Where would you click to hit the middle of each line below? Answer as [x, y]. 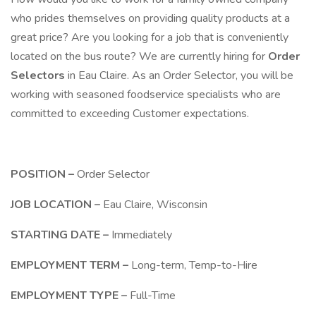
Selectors [39, 75]
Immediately [142, 235]
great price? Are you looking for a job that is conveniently [150, 37]
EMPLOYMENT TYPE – [70, 296]
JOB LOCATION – [57, 205]
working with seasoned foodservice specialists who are [146, 95]
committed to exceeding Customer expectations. [131, 114]
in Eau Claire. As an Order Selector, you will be [181, 75]
